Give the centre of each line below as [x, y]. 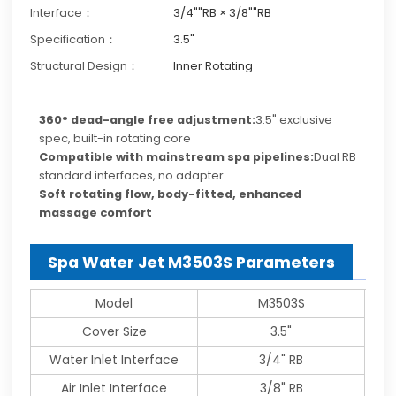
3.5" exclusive [294, 120]
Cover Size [114, 332]
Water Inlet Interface [114, 360]
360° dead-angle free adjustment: [148, 120]
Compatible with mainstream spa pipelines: [177, 157]
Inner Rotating [213, 66]
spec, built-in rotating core [115, 139]
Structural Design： [85, 66]
